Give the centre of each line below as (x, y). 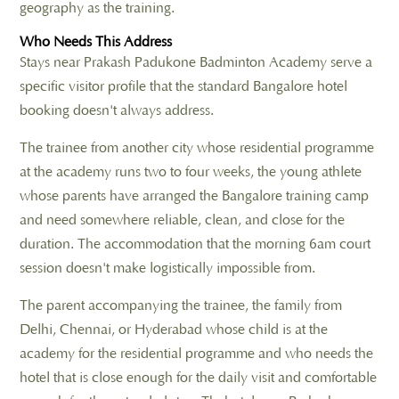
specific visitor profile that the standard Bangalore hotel (183, 86)
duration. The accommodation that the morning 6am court (195, 244)
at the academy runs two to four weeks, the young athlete (191, 171)
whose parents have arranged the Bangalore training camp (194, 195)
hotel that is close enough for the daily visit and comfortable (198, 377)
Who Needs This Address (96, 41)
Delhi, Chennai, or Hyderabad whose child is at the (174, 329)
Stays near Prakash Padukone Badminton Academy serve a (196, 62)
